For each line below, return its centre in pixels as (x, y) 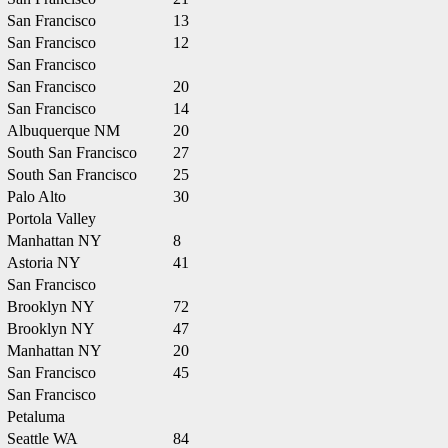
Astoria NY (44, 262)
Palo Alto (36, 196)
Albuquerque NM (63, 130)
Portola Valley (51, 218)
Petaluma (36, 416)
